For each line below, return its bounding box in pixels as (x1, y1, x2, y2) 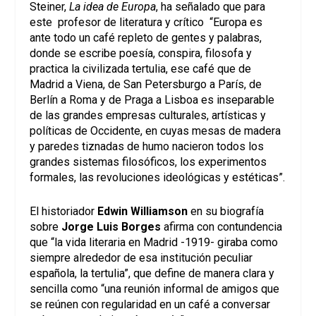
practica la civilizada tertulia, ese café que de (30, 62, 252, 76)
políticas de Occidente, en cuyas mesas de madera (30, 124, 281, 138)
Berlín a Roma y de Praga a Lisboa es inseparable (30, 93, 275, 107)
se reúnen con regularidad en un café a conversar (30, 297, 271, 311)
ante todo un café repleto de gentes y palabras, (30, 31, 262, 45)
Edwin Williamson (97, 204, 188, 218)
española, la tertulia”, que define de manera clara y (30, 266, 275, 280)
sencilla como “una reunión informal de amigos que (30, 281, 280, 296)
